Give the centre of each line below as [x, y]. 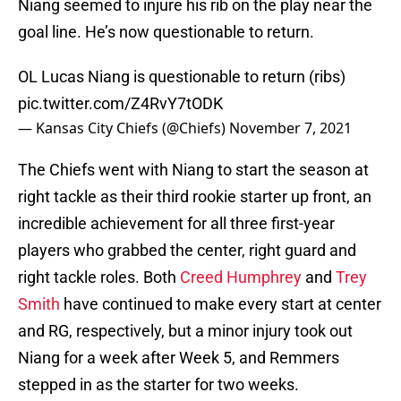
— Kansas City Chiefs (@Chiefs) [124, 128]
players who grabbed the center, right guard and [187, 251]
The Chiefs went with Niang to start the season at [193, 170]
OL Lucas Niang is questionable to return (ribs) [182, 77]
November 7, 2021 [290, 128]
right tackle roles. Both [99, 277]
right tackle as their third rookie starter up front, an [195, 197]
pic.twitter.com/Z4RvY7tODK [120, 104]
